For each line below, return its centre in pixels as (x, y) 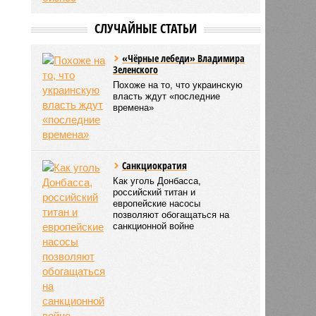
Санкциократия (155, 165)
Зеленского (136, 69)
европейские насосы (157, 203)
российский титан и (154, 192)
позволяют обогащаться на (171, 214)
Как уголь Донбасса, (157, 181)
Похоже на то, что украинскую (178, 85)
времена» (134, 107)
